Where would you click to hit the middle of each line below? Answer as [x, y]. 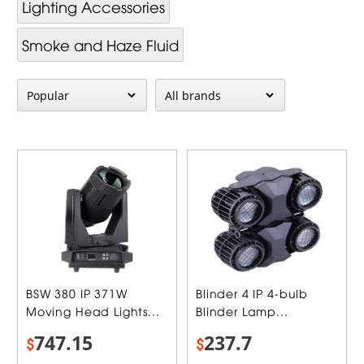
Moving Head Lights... [93, 311]
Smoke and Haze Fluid [100, 44]
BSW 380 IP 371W [76, 293]
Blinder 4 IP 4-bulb [252, 293]
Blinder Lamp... [242, 311]
